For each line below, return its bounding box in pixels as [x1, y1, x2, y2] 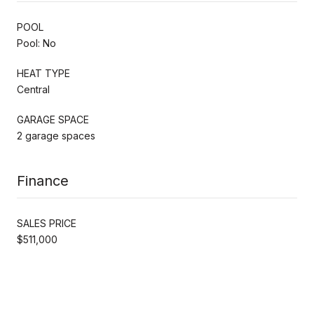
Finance [17, 172, 69, 189]
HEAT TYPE [17, 67, 70, 79]
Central [17, 83, 50, 95]
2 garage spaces [17, 129, 95, 142]
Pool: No [17, 36, 56, 49]
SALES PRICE [17, 217, 76, 229]
